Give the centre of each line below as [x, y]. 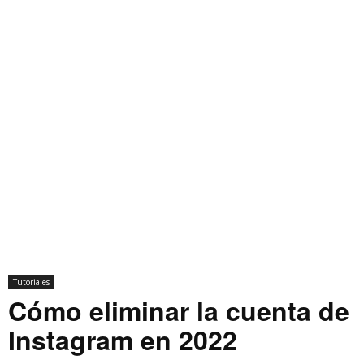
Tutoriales [31, 282]
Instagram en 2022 [123, 340]
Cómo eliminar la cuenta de [179, 311]
